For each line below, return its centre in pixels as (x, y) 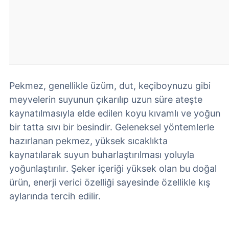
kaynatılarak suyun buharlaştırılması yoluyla (102, 155)
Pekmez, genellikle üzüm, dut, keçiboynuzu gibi (110, 86)
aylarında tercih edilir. (55, 196)
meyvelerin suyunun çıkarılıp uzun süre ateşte (106, 99)
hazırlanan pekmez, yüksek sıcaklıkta (88, 141)
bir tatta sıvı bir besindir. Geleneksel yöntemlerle (112, 127)
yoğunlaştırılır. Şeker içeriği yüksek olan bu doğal (113, 168)
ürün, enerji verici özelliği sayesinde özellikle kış (110, 182)
